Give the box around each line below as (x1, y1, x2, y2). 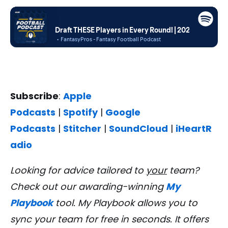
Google (105, 106, 140, 119)
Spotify (63, 106, 98, 119)
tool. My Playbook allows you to (53, 196, 197, 210)
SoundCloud (109, 122, 168, 135)
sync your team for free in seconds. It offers (10, 213, 209, 226)
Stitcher (63, 122, 101, 135)
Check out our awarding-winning (10, 180, 166, 193)
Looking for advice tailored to (10, 164, 146, 177)
